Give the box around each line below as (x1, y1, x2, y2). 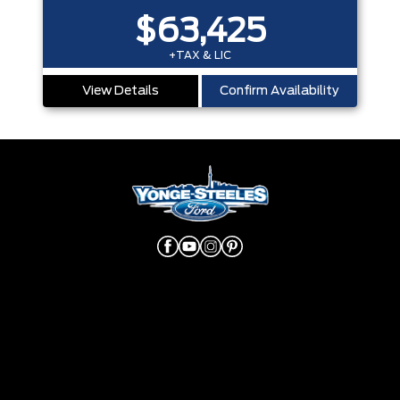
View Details (82, 84, 159, 97)
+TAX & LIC (169, 49, 231, 61)
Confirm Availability (220, 84, 339, 97)
